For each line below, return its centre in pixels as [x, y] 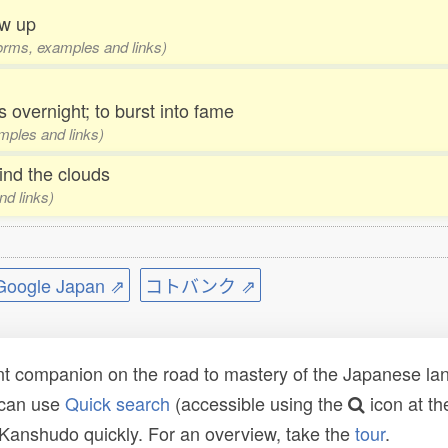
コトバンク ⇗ [200, 285]
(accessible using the [259, 403]
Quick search [117, 403]
